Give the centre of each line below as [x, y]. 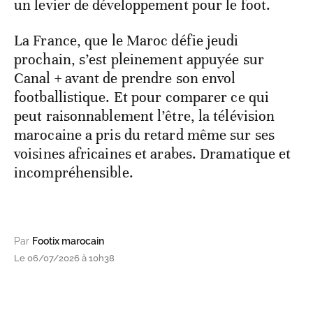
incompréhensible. [74, 173]
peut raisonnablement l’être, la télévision [145, 116]
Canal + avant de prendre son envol [125, 79]
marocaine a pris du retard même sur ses [144, 135]
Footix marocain [68, 241]
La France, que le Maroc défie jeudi [126, 41]
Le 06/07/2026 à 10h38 [64, 259]
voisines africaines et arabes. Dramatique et [153, 154]
